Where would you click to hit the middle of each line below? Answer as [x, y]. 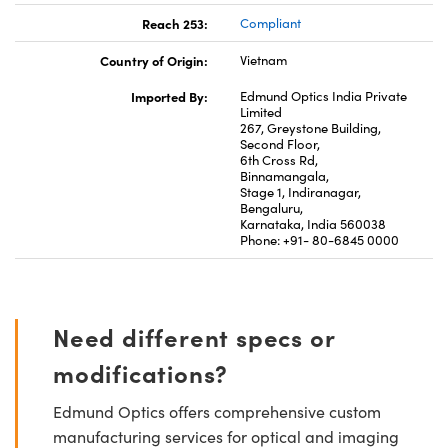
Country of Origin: [154, 60]
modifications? [141, 373]
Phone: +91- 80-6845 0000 [319, 240]
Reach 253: [175, 23]
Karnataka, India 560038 [313, 224]
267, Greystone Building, [310, 128]
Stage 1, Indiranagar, [300, 192]
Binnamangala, [284, 176]
